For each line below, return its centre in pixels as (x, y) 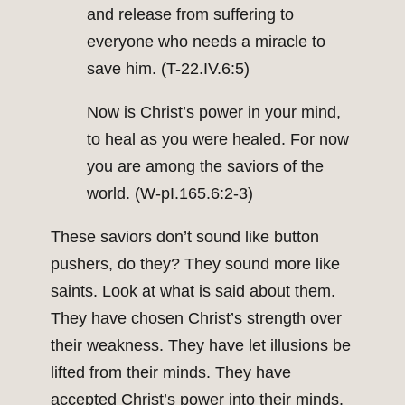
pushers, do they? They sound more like (195, 264)
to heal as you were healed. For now (218, 140)
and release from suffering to (190, 15)
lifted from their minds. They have (171, 373)
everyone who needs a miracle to (206, 42)
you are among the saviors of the (205, 167)
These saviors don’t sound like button (185, 237)
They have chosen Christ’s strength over (196, 319)
